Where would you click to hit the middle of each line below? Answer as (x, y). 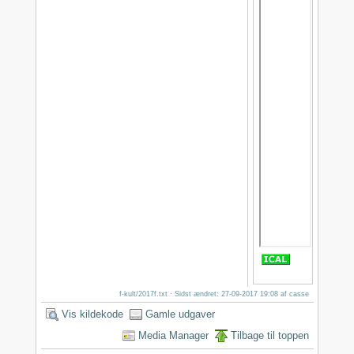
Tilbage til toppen (270, 336)
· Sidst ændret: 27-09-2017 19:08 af (229, 294)
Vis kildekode (93, 314)
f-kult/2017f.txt (144, 294)
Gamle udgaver (180, 314)
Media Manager (174, 336)
